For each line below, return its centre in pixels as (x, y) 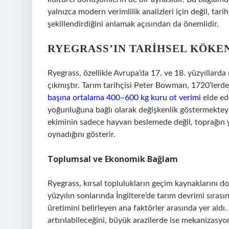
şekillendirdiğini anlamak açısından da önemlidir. (133, 24)
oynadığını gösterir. (82, 134)
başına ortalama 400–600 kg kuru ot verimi (124, 98)
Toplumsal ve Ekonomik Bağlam (113, 159)
